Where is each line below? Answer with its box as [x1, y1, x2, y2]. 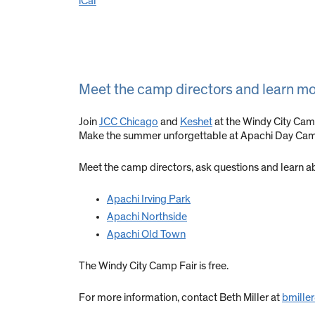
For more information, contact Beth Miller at [79, 292, 282, 304]
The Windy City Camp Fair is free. [79, 260, 229, 272]
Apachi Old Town [107, 229, 186, 240]
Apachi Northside [107, 211, 187, 223]
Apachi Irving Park [107, 193, 191, 205]
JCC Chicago [99, 116, 158, 128]
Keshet [180, 116, 212, 128]
